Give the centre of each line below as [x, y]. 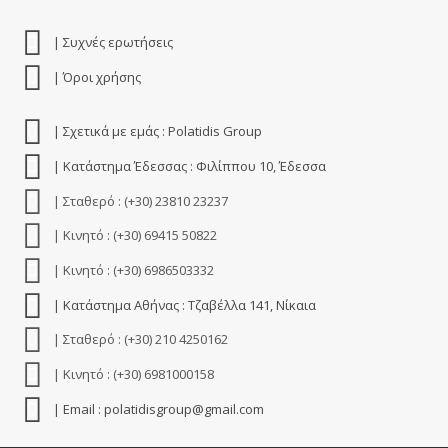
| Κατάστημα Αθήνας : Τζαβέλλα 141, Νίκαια [182, 304]
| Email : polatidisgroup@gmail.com [156, 408]
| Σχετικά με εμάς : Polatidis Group [155, 131]
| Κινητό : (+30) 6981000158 [131, 373]
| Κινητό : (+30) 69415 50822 [133, 235]
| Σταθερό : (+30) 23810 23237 [138, 200]
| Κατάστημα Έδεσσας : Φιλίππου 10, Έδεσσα [187, 165]
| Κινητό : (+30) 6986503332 [131, 269]
